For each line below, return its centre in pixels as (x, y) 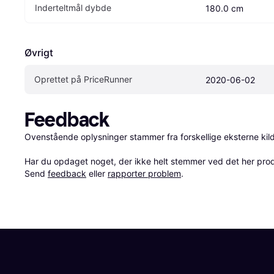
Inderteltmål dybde (73, 7)
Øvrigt (39, 52)
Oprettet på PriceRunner (83, 79)
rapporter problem (144, 173)
